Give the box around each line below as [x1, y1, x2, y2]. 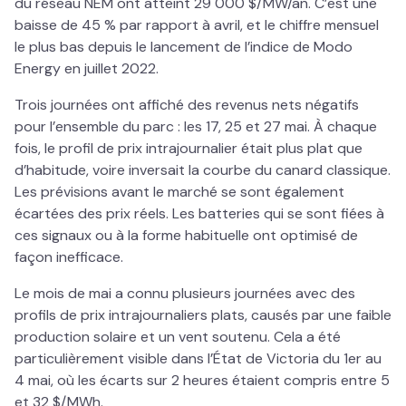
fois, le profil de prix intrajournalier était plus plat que [14, 139, 362, 158]
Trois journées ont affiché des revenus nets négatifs [14, 95, 359, 114]
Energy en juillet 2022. [14, 59, 159, 78]
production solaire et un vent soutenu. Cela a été [14, 327, 341, 346]
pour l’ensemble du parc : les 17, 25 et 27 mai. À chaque [14, 117, 377, 136]
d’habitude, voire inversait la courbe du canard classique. [14, 160, 391, 179]
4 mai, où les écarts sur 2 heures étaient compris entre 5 [14, 371, 390, 390]
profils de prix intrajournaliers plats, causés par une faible [14, 305, 391, 324]
